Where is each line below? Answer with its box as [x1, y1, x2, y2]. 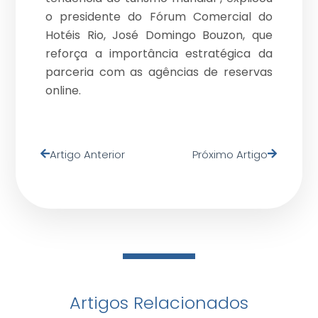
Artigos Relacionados [70, 290, 248, 314]
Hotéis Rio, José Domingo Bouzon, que [45, 27, 273, 44]
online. [45, 82, 82, 99]
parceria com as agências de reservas [45, 64, 273, 81]
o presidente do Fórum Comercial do [45, 9, 273, 26]
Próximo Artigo [192, 146, 268, 162]
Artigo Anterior [50, 146, 126, 162]
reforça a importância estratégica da [45, 45, 273, 62]
